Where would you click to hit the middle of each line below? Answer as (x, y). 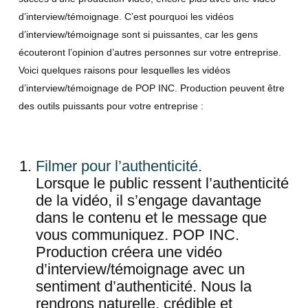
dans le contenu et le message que (151, 217)
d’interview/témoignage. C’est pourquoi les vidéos (126, 17)
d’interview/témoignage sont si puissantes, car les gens (138, 35)
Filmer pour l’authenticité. (119, 166)
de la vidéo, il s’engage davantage (148, 200)
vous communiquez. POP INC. (137, 234)
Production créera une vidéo (129, 252)
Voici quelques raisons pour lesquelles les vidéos (124, 70)
